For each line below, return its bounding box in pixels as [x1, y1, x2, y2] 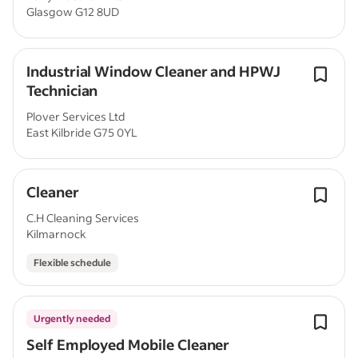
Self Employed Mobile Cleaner [26, 335, 230, 354]
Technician [26, 81, 98, 100]
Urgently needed [34, 312, 110, 324]
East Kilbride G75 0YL [26, 125, 137, 140]
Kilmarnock [26, 226, 86, 241]
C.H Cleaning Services [26, 210, 139, 225]
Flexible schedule [34, 257, 111, 268]
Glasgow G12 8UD [26, 4, 119, 19]
